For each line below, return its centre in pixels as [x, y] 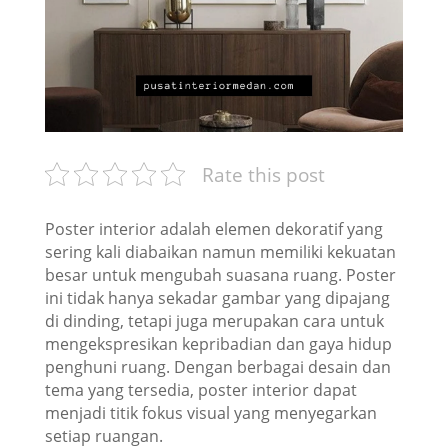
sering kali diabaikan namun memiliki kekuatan [220, 252]
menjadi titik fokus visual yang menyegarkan [210, 413]
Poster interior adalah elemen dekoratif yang [213, 229]
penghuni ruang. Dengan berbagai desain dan [217, 367]
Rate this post [263, 174]
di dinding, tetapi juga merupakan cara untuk [214, 321]
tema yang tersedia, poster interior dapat [200, 390]
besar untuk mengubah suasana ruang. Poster [220, 275]
